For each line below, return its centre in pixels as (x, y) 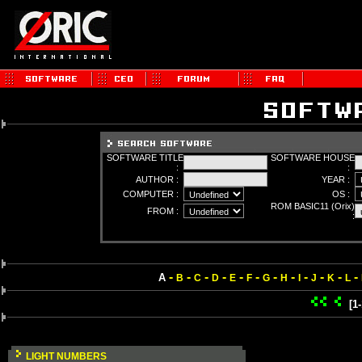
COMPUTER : (153, 194)
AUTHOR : (160, 179)
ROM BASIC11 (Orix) (313, 206)
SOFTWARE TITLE (145, 158)
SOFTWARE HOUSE (313, 158)
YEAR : (338, 179)
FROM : (165, 211)
